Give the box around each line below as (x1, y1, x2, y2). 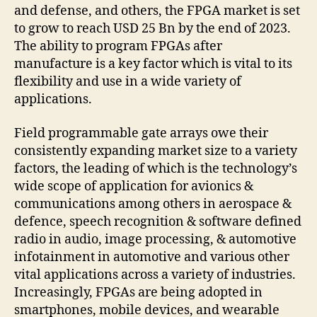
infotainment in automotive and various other (14, 248, 289, 265)
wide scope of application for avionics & (14, 178, 253, 195)
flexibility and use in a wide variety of (14, 74, 241, 91)
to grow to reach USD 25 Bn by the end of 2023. (14, 21, 291, 38)
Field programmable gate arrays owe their (14, 125, 268, 142)
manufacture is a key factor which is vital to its (14, 56, 292, 73)
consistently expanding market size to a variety (14, 142, 297, 159)
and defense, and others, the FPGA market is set (14, 3, 300, 20)
